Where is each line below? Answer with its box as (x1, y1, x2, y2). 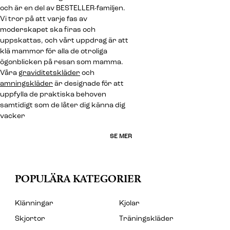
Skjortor (15, 215, 45, 223)
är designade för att (53, 80, 124, 88)
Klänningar (15, 200, 53, 208)
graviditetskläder (18, 69, 80, 77)
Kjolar (119, 200, 140, 208)
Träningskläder (119, 215, 174, 223)
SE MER (110, 133, 132, 140)
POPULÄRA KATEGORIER (15, 172, 141, 185)
